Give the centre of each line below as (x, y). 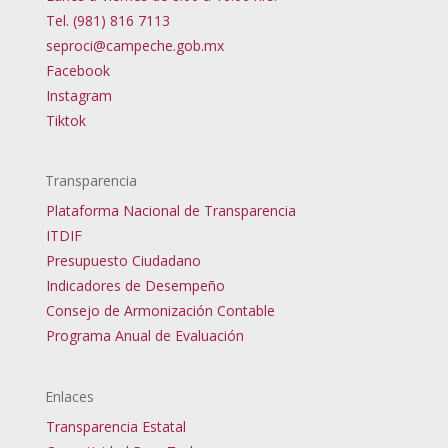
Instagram (78, 96)
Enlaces (69, 396)
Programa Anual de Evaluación (144, 336)
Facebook (77, 71)
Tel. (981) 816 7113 (107, 21)
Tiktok (65, 121)
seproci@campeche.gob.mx (134, 46)
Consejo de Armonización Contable (160, 311)
